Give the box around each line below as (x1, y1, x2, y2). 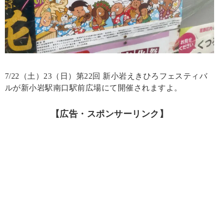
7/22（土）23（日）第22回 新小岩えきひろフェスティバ (5, 72, 208, 81)
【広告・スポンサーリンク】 (50, 109, 169, 119)
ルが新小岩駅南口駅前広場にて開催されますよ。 (5, 84, 182, 92)
